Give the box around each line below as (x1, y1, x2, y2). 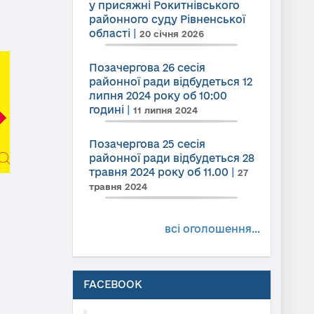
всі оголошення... (165, 223, 260, 235)
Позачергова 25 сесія (88, 138, 205, 150)
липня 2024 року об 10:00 (88, 90, 227, 102)
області (88, 27, 130, 39)
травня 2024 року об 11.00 (88, 166, 228, 178)
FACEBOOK (83, 278, 142, 290)
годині (88, 104, 124, 116)
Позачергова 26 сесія (88, 62, 205, 74)
